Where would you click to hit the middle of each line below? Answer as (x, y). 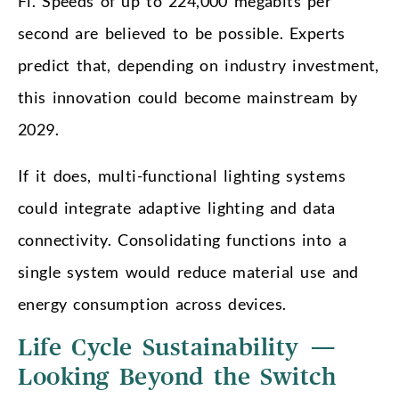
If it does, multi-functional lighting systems (182, 175)
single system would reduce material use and (188, 271)
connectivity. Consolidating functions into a (182, 239)
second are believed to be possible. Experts (182, 33)
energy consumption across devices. (152, 303)
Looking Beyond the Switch (177, 377)
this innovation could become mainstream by (188, 97)
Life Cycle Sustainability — (178, 348)
